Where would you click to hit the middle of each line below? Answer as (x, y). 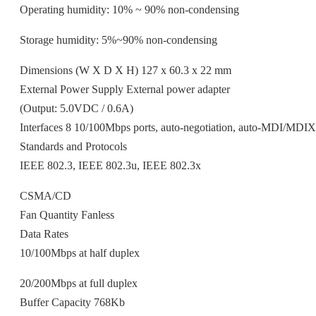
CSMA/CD (45, 196)
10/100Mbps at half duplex (80, 253)
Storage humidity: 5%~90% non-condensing (119, 40)
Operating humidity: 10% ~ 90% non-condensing (129, 10)
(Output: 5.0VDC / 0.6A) (77, 109)
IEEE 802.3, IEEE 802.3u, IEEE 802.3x (110, 166)
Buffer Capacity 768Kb (72, 303)
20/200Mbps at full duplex (79, 284)
